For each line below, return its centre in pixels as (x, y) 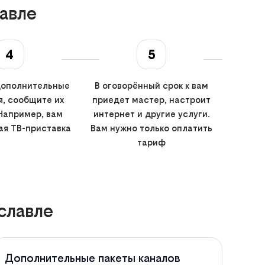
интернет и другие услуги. (151, 114)
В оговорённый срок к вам (151, 85)
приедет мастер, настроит (151, 99)
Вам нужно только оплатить (151, 128)
